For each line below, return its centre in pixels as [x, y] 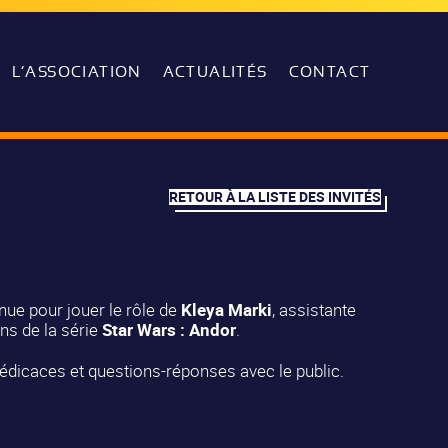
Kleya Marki [226, 310]
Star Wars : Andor [168, 330]
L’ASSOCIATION [76, 72]
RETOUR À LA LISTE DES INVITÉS [274, 196]
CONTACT [329, 72]
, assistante [313, 310]
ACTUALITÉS [215, 72]
